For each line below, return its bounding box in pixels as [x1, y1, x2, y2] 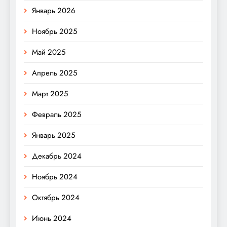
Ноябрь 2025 [32, 26, 77, 37]
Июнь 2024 [32, 213, 71, 224]
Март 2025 [32, 88, 68, 100]
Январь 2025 [32, 130, 75, 141]
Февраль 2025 [32, 109, 81, 121]
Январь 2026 [32, 5, 75, 17]
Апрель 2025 [32, 67, 77, 79]
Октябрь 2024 [32, 192, 80, 204]
